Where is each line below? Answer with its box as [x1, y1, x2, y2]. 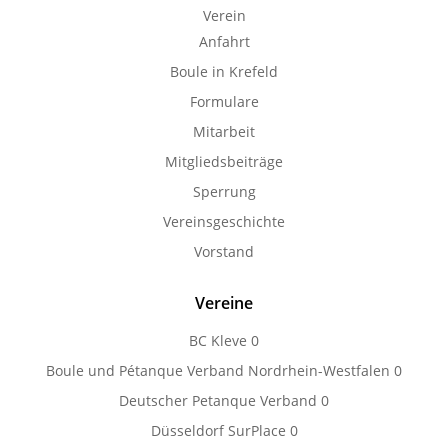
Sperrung [192, 182, 256, 201]
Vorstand [194, 242, 254, 261]
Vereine [195, 292, 253, 314]
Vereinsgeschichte [163, 212, 285, 231]
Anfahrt [198, 32, 250, 51]
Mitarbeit [193, 122, 255, 141]
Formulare [189, 92, 259, 111]
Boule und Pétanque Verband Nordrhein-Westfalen [46, 361, 390, 380]
